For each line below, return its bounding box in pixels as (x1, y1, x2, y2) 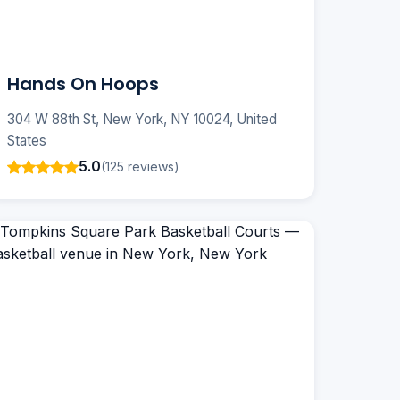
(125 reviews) (101, 158, 179, 174)
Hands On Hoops (7, 71, 159, 97)
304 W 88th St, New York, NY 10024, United (7, 111, 277, 129)
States (7, 132, 46, 150)
